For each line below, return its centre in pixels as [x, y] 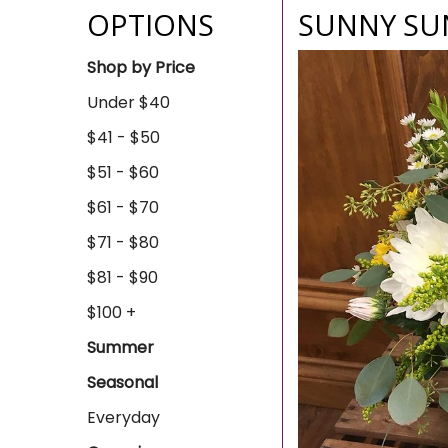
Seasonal [122, 382]
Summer [120, 347]
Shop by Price [141, 67]
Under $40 [128, 102]
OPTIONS [150, 24]
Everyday [123, 417]
